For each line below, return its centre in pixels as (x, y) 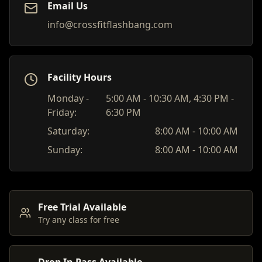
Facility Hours (80, 77)
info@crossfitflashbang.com (110, 25)
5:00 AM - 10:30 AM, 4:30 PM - (170, 99)
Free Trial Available (82, 207)
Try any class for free (79, 220)
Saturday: (68, 131)
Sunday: (65, 150)
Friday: (62, 113)
